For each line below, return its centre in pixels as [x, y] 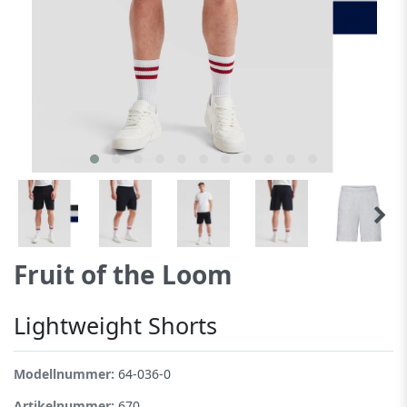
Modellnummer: [66, 373]
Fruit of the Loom [123, 274]
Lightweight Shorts [115, 325]
